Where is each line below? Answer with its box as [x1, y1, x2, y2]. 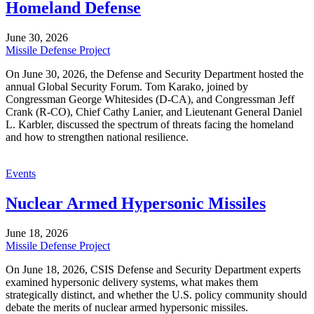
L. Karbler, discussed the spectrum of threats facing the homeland [6, 118, 294, 131]
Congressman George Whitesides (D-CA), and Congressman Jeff [6, 93, 294, 106]
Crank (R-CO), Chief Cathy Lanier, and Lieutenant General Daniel [6, 106, 302, 118]
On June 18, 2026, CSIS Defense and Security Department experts [6, 263, 301, 275]
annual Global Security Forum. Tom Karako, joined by [6, 81, 248, 93]
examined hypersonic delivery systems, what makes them [6, 275, 258, 288]
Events [6, 168, 36, 180]
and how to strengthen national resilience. [6, 131, 189, 144]
